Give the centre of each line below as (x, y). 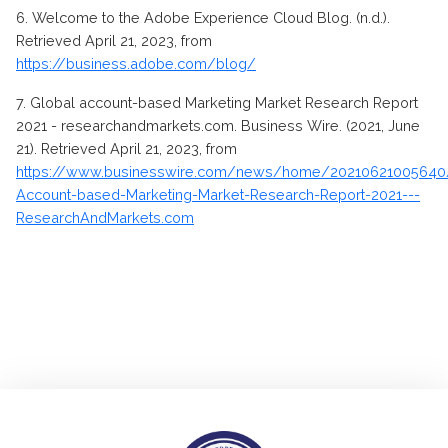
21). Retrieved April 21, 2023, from (126, 149)
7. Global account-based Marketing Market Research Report (217, 103)
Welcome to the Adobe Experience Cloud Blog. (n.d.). (211, 18)
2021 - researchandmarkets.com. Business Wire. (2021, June (218, 126)
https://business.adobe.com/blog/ (136, 64)
